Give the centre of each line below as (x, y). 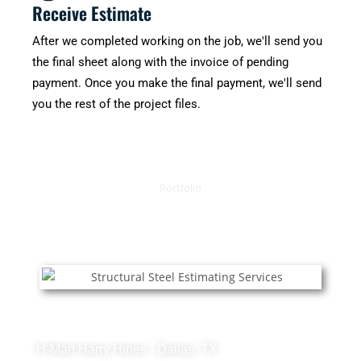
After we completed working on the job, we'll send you (177, 41)
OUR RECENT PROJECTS (180, 217)
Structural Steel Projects (126, 327)
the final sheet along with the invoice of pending (160, 62)
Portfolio (180, 188)
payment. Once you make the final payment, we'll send (177, 83)
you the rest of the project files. (116, 104)
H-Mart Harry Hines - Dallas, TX (127, 350)
